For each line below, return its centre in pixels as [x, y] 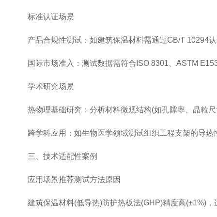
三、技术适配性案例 [55, 156]
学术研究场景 [43, 86]
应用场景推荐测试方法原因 [66, 179]
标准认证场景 [43, 17]
